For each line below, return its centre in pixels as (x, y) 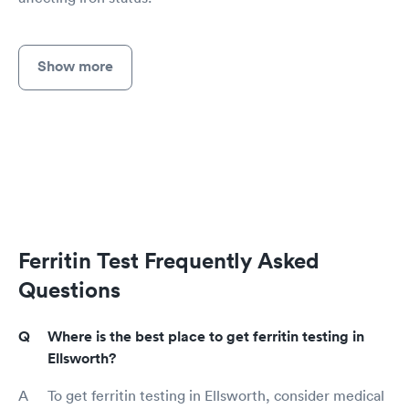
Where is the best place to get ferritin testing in (206, 336)
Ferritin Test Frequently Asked (169, 260)
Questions (69, 289)
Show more (75, 66)
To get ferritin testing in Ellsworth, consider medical (216, 395)
